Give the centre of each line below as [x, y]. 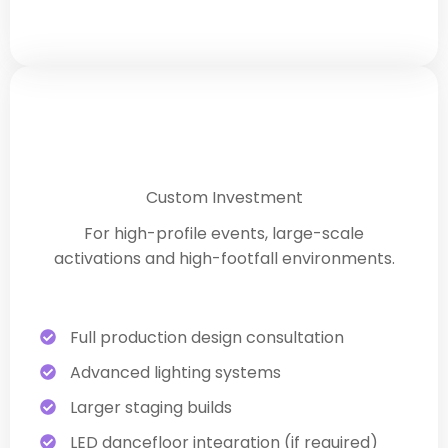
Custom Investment [224, 197]
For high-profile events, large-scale [224, 233]
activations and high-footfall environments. [224, 258]
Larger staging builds [151, 407]
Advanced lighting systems [175, 372]
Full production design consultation [207, 337]
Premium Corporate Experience [224, 116]
